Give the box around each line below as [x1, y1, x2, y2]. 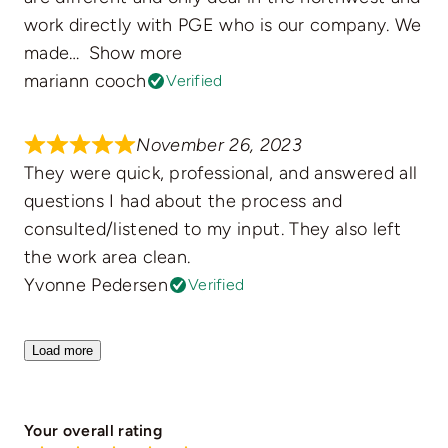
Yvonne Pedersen [23, 274, 168, 297]
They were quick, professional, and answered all [23, 162, 418, 185]
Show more [88, 42, 183, 65]
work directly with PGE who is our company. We [23, 14, 422, 37]
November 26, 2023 [136, 134, 302, 157]
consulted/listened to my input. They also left [23, 218, 401, 241]
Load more [31, 343, 93, 359]
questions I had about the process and [23, 190, 342, 213]
